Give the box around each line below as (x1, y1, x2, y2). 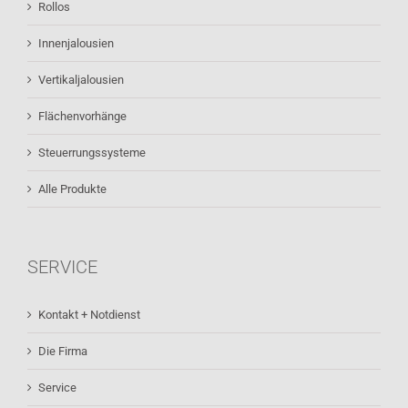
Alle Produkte (38, 182, 107, 197)
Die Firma (38, 344, 87, 359)
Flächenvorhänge (38, 109, 127, 124)
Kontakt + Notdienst (38, 308, 140, 322)
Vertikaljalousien (38, 73, 124, 87)
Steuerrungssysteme (38, 146, 146, 160)
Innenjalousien (38, 36, 114, 51)
